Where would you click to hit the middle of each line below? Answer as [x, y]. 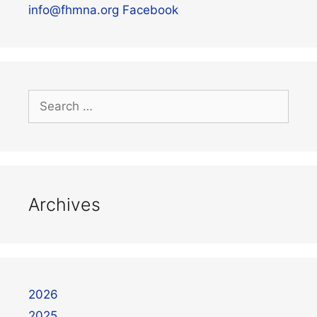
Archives [64, 204]
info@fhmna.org [74, 10]
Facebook [150, 10]
